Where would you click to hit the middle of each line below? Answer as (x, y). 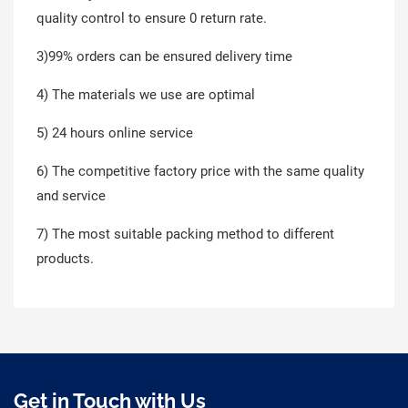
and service (71, 196)
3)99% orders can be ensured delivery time (164, 56)
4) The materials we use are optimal (146, 95)
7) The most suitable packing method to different (185, 234)
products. (65, 259)
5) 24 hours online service (115, 133)
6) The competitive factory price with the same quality (200, 171)
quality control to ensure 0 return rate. (152, 18)
